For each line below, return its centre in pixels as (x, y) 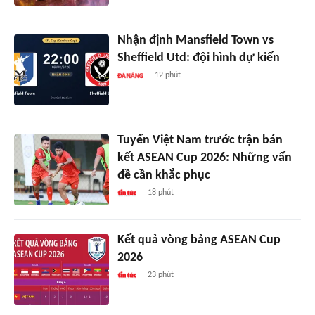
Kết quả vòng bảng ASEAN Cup (199, 240)
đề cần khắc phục (163, 175)
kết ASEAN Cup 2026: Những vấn (204, 157)
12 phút (168, 75)
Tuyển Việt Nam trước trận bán (200, 140)
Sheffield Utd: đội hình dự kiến (198, 58)
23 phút (160, 275)
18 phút (160, 192)
